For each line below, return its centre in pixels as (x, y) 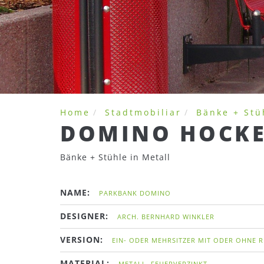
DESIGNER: (84, 216)
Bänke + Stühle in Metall (115, 157)
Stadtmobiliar (143, 112)
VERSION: (82, 240)
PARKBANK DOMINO (135, 193)
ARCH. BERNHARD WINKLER (166, 217)
